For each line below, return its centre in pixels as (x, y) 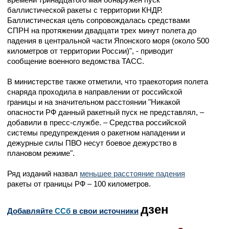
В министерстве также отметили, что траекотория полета (108, 82)
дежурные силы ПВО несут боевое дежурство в (92, 143)
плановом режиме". (41, 153)
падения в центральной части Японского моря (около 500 (108, 41)
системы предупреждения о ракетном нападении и (96, 133)
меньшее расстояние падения (132, 174)
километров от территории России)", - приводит (90, 51)
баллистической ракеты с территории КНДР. (85, 10)
